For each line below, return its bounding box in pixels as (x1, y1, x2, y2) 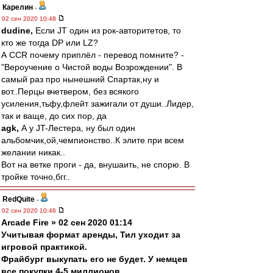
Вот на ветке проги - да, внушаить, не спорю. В (1, 160, 190, 169)
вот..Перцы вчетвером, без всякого (1, 87, 139, 96)
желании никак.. (1, 147, 65, 157)
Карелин (2, 3, 33, 12)
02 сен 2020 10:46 (2, 207, 58, 214)
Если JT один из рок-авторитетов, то (33, 26, 181, 35)
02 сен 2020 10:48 (2, 15, 58, 22)
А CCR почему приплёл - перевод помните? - (1, 50, 184, 60)
